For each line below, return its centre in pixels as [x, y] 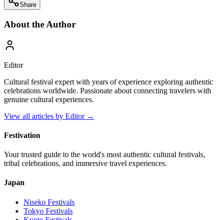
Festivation [22, 135]
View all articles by [35, 116]
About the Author [40, 24]
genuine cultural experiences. [49, 99]
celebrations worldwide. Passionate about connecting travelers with [108, 90]
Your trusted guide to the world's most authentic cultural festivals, [105, 155]
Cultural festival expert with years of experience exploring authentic [109, 82]
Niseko [35, 202]
